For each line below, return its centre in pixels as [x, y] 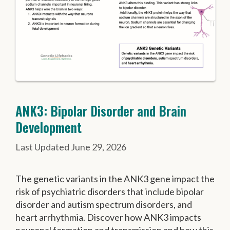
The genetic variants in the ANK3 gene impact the [115, 179]
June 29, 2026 [99, 147]
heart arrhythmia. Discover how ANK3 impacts [108, 217]
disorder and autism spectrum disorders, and [104, 205]
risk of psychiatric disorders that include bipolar [110, 192]
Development [49, 127]
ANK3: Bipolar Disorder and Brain [101, 111]
